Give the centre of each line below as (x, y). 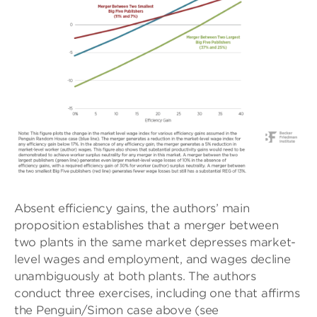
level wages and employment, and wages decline (152, 260)
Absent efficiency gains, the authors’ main (132, 209)
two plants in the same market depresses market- (155, 243)
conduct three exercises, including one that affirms (157, 294)
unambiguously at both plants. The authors (135, 277)
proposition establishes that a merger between (146, 226)
